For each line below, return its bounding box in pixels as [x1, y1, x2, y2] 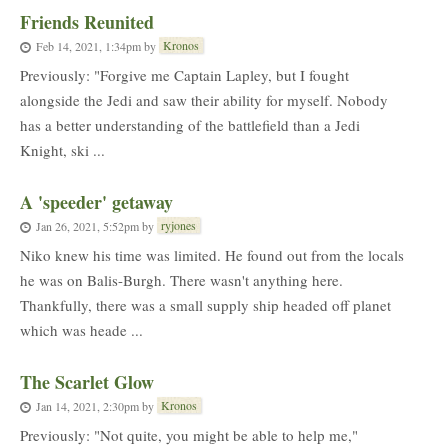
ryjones [161, 217, 196, 233]
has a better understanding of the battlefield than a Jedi [20, 115, 360, 135]
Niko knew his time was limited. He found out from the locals [20, 245, 404, 265]
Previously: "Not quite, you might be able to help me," [20, 425, 358, 445]
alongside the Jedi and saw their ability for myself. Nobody [20, 90, 388, 110]
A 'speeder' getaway [20, 189, 173, 215]
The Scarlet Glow [20, 369, 154, 395]
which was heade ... [20, 320, 143, 340]
